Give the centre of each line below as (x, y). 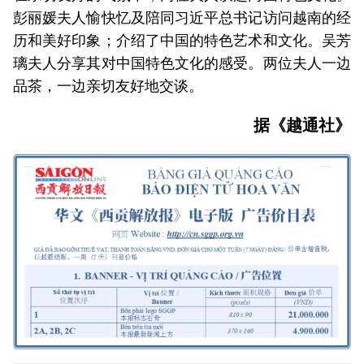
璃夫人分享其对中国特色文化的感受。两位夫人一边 (182, 62)
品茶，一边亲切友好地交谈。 (108, 85)
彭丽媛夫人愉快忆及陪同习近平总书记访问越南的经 (182, 17)
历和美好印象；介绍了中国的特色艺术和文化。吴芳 (182, 39)
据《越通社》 (302, 124)
